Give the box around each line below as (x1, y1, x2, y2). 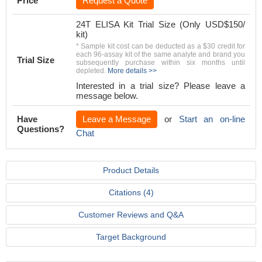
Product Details (103, 166, 159, 175)
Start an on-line (178, 114, 245, 124)
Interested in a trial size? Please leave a (76, 81, 245, 91)
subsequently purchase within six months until (76, 58, 245, 67)
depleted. (76, 67, 108, 75)
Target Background (96, 232, 166, 242)
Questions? (17, 124, 64, 134)
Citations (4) (108, 188, 154, 197)
